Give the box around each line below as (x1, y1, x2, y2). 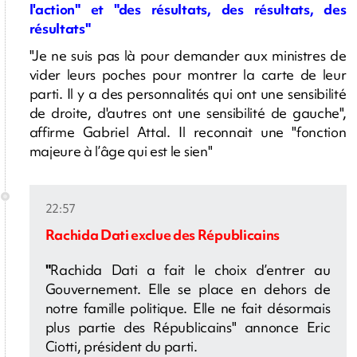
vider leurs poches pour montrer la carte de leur (29, 65, 347, 84)
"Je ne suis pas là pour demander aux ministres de (29, 45, 347, 65)
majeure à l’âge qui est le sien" (29, 141, 213, 160)
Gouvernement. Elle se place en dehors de (45, 279, 331, 298)
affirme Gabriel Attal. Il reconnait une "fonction (29, 122, 347, 141)
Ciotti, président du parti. (45, 336, 198, 355)
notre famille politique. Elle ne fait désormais (45, 298, 331, 317)
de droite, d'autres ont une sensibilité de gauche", (29, 103, 347, 122)
